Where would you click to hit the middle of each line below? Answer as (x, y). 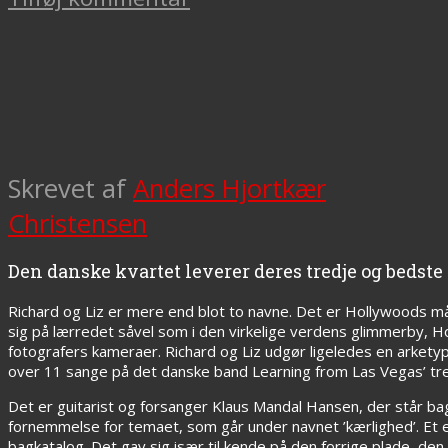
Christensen (77, 223)
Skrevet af (70, 188)
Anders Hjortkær (229, 188)
